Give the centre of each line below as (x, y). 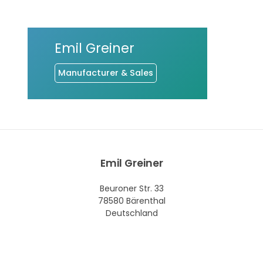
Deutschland (131, 213)
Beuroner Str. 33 (131, 189)
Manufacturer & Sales (105, 73)
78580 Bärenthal (131, 201)
